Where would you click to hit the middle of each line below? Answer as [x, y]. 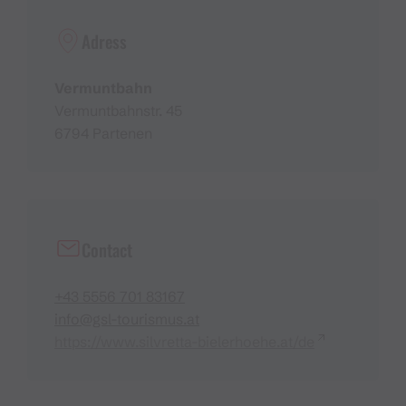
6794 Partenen [103, 133]
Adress [104, 40]
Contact [107, 249]
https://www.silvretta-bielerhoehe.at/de [184, 341]
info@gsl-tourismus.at [127, 319]
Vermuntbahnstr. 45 [118, 110]
